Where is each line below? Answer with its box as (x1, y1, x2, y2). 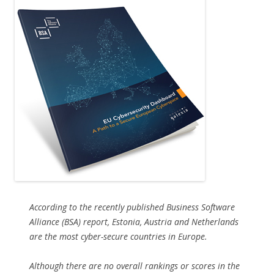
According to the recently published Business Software (29, 201, 235, 213)
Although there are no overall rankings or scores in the (29, 260, 240, 272)
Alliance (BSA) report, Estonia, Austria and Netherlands (29, 216, 239, 228)
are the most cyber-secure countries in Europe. (29, 231, 207, 243)
